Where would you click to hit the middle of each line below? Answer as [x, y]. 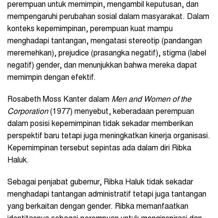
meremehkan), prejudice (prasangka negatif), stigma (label [107, 54]
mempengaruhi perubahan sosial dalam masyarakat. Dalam [108, 17]
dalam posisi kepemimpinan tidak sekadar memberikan [100, 124]
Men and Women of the [151, 100]
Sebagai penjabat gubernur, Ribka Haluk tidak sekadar [100, 183]
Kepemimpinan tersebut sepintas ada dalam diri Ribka [99, 149]
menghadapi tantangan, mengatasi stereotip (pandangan [105, 42]
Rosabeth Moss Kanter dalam [59, 100]
